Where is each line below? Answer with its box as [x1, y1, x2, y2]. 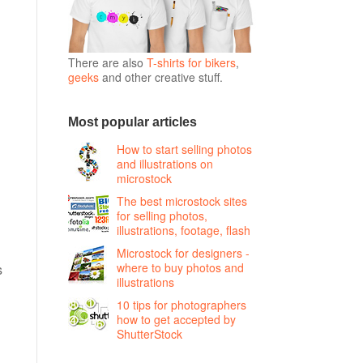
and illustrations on [116, 156, 213, 173]
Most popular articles [67, 115, 197, 130]
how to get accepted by [116, 311, 236, 328]
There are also [67, 53, 147, 70]
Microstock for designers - [116, 245, 250, 262]
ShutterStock [116, 326, 182, 343]
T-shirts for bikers [146, 53, 236, 70]
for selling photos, [116, 207, 207, 224]
